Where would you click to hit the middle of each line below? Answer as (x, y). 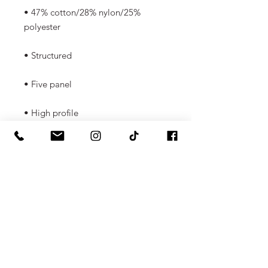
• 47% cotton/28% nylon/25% (82, 12)
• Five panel (48, 84)
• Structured (49, 55)
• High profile (51, 113)
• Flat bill (42, 141)
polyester (42, 27)
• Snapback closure (62, 170)
